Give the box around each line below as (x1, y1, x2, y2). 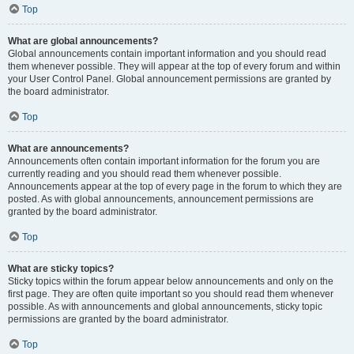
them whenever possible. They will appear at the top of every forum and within (8, 60, 341, 72)
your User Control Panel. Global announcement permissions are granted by (8, 73, 331, 85)
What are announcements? (8, 142, 129, 154)
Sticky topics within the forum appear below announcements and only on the (8, 275, 333, 287)
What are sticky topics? (8, 262, 114, 274)
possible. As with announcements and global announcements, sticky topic (8, 300, 322, 312)
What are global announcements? (8, 35, 158, 47)
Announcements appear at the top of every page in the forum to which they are (8, 180, 342, 192)
